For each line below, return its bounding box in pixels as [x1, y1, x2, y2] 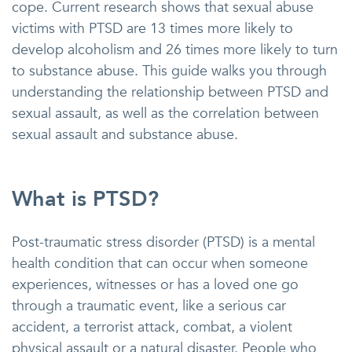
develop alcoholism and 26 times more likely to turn [12, 40, 338, 60]
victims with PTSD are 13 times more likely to [12, 19, 293, 38]
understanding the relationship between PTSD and [12, 82, 328, 102]
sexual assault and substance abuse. [12, 125, 238, 145]
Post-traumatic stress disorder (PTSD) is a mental [12, 233, 315, 252]
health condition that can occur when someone [12, 254, 308, 273]
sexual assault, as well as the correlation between [12, 104, 319, 123]
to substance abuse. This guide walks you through [12, 61, 327, 81]
